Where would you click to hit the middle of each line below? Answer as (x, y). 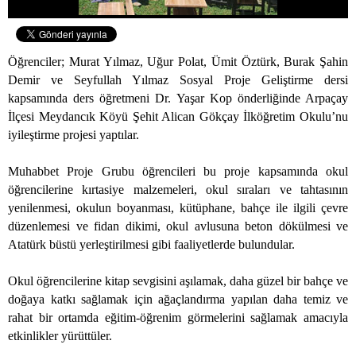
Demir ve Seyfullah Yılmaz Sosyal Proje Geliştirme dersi (178, 80)
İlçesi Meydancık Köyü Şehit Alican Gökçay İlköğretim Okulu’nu (178, 117)
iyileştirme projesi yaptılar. (74, 135)
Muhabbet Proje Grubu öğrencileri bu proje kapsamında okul (178, 172)
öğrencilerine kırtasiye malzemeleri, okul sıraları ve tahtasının (178, 190)
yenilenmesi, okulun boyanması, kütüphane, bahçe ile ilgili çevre (178, 208)
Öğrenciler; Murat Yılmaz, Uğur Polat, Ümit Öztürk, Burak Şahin (178, 62)
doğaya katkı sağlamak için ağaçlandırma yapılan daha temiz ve (178, 300)
